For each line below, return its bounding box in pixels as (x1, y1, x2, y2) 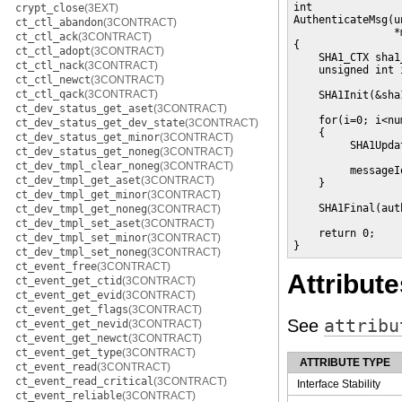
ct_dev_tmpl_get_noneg (15, 203, 147, 215)
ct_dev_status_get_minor (15, 131, 160, 144)
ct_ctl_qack (15, 88, 84, 100)
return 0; (293, 227, 375, 240)
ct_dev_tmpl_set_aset (15, 217, 141, 230)
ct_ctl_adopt (15, 45, 91, 57)
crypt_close (15, 2, 84, 14)
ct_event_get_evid (15, 289, 122, 301)
